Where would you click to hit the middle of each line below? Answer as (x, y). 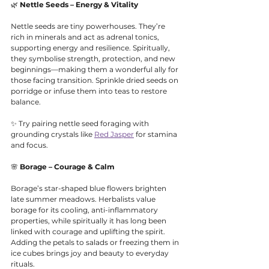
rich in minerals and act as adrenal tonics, (86, 37)
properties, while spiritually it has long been (89, 221)
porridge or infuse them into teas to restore (90, 91)
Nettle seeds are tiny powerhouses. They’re (89, 26)
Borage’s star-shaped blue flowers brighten (89, 189)
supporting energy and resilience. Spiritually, (91, 48)
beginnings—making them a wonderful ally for (95, 70)
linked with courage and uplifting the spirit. (89, 232)
